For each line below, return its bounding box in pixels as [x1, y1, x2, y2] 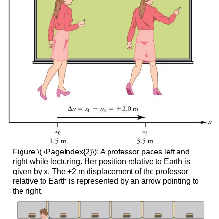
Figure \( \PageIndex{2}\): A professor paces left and [12, 147, 190, 156]
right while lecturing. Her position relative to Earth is [12, 157, 190, 166]
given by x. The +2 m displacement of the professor [12, 167, 188, 175]
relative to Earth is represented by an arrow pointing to [12, 176, 199, 185]
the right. [12, 186, 43, 195]
